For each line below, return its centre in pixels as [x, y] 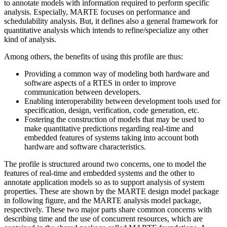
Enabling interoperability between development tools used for [122, 101]
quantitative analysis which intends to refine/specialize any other [106, 30]
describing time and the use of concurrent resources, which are [103, 219]
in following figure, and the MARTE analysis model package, [103, 201]
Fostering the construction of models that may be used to [114, 120]
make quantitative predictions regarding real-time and [109, 129]
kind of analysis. [30, 40]
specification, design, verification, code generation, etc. [112, 110]
